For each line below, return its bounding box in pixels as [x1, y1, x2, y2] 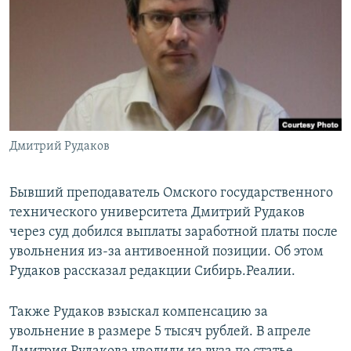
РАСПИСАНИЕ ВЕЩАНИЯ [14, 7, 159, 22]
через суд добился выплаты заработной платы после [9, 225, 338, 241]
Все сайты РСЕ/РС [27, 183, 136, 199]
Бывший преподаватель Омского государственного [9, 186, 333, 201]
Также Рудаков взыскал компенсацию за [9, 305, 268, 320]
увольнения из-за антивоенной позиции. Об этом [9, 244, 324, 260]
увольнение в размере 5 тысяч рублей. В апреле [9, 324, 311, 340]
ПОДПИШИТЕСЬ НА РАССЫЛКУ [14, 35, 201, 50]
